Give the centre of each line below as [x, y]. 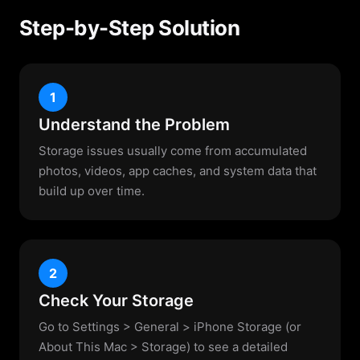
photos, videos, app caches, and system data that [178, 171]
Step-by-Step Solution [130, 28]
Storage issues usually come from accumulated [173, 151]
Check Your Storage [116, 301]
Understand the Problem [134, 125]
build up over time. [92, 191]
